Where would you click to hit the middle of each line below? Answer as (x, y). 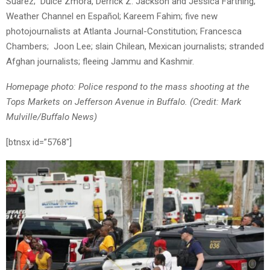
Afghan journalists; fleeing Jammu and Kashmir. (100, 62)
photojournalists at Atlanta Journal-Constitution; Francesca (124, 32)
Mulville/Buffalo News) (52, 117)
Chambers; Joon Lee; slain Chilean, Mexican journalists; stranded (135, 47)
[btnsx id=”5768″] (39, 143)
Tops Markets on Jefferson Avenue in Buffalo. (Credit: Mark (124, 102)
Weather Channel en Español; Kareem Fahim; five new (112, 17)
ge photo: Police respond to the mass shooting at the (144, 87)
